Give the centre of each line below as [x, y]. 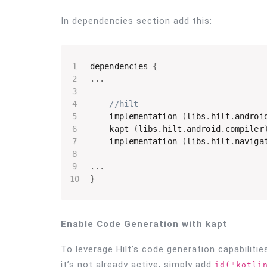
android [204, 128]
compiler [244, 128]
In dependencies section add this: [136, 21]
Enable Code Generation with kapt [144, 224]
